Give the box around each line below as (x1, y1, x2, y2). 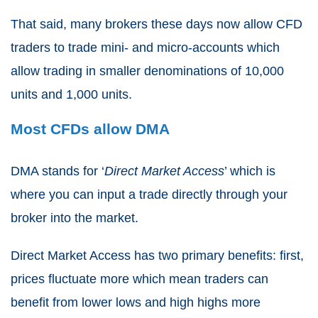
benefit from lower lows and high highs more (11, 295, 261, 310)
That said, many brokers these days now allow (11, 17, 276, 32)
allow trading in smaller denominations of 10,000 (11, 64, 284, 79)
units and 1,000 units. (11, 87, 132, 102)
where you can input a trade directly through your (11, 187, 287, 202)
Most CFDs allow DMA (11, 121, 170, 138)
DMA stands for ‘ (11, 164, 104, 179)
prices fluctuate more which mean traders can (11, 272, 268, 287)
